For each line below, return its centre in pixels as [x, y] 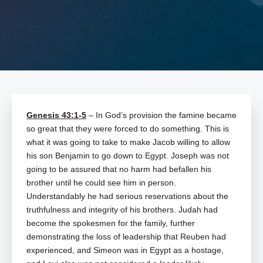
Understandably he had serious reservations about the [127, 196]
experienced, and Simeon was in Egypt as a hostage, [125, 250]
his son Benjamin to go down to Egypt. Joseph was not [128, 156]
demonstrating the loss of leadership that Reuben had [126, 237]
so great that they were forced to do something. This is [128, 129]
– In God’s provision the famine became [161, 115]
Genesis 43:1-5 [56, 115]
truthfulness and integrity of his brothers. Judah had [122, 210]
